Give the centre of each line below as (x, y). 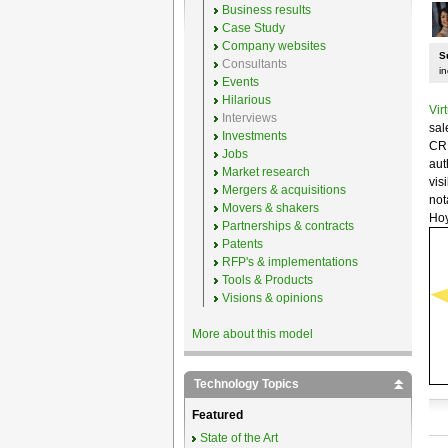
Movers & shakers (270, 208)
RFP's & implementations (289, 262)
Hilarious (246, 100)
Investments (254, 136)
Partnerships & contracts (287, 226)
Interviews (249, 118)
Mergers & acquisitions (283, 190)
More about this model (252, 334)
